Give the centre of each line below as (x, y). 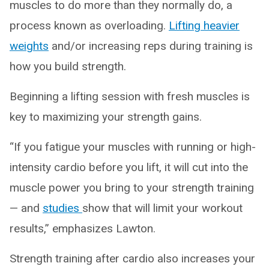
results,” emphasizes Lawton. (83, 228)
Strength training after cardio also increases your (132, 258)
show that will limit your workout (162, 208)
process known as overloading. (89, 25)
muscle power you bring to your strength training (132, 187)
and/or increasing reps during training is (151, 46)
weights (29, 46)
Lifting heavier (204, 25)
